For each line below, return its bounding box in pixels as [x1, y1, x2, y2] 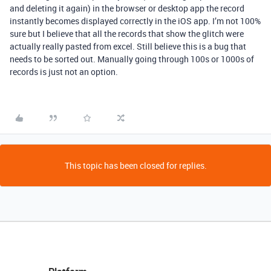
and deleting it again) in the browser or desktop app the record [10, 2, 244, 14]
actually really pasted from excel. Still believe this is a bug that [10, 40, 246, 52]
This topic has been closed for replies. [64, 159, 207, 171]
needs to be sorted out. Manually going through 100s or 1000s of [10, 53, 254, 65]
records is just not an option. [10, 65, 118, 77]
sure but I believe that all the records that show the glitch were [10, 27, 244, 39]
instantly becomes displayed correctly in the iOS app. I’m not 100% [10, 15, 261, 27]
